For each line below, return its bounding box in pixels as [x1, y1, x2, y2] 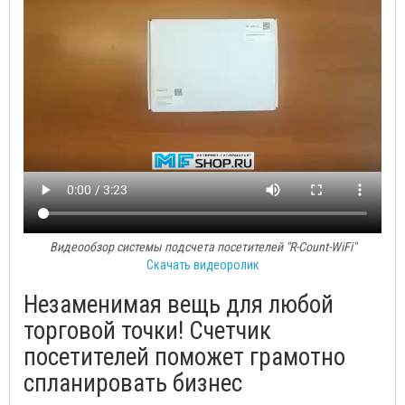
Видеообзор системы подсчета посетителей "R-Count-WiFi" [49, 240, 356, 254]
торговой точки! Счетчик [24, 316, 271, 345]
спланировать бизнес [24, 369, 242, 398]
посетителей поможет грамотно [24, 343, 345, 372]
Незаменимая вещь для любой [24, 290, 334, 319]
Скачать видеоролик [146, 258, 259, 272]
